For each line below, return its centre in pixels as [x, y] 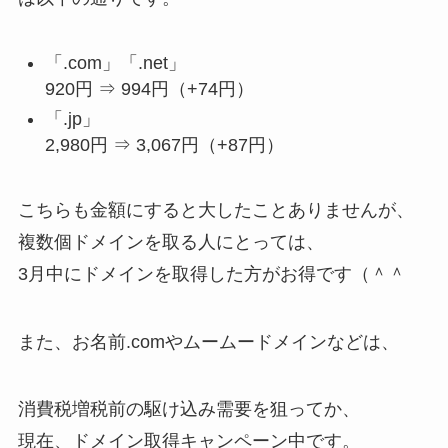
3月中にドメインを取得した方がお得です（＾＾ [211, 273]
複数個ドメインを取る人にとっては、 [170, 241]
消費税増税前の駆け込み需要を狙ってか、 [188, 409]
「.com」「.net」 [115, 62]
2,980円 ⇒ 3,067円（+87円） [164, 144]
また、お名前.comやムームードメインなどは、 [208, 341]
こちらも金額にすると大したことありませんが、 [215, 209]
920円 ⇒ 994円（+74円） [149, 88]
